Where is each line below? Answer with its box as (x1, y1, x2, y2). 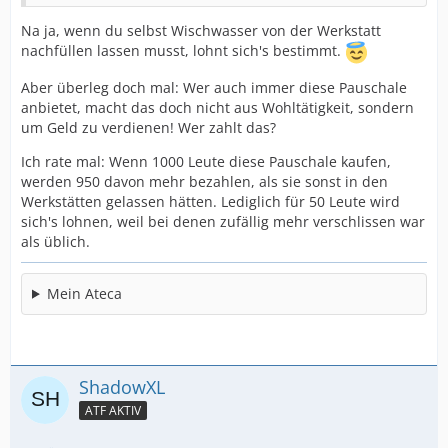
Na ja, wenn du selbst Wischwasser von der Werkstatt (21, 20, 381, 40)
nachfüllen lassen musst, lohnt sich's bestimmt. (21, 41, 345, 60)
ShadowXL (79, 374, 165, 399)
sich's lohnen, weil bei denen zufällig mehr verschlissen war (21, 211, 425, 231)
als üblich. (21, 231, 90, 251)
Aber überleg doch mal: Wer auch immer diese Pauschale (21, 77, 407, 97)
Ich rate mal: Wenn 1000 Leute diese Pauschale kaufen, (21, 151, 391, 171)
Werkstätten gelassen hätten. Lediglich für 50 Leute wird (21, 191, 400, 211)
